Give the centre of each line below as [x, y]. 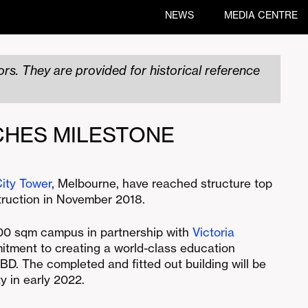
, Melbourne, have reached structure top [162, 183]
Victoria [213, 232]
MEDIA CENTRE [261, 15]
